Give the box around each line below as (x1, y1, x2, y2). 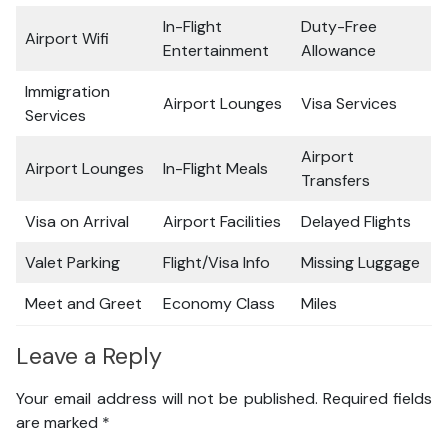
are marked (16, 411, 102, 433)
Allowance (301, 40, 376, 61)
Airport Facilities (163, 211, 281, 232)
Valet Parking (25, 252, 120, 273)
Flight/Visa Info (163, 252, 270, 273)
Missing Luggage (301, 252, 420, 273)
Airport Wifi (25, 28, 109, 49)
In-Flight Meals (163, 158, 268, 179)
